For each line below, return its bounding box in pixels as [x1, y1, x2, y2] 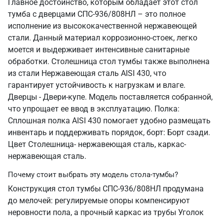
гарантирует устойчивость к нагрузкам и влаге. [8, 80, 185, 90]
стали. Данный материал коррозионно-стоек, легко [8, 33, 197, 42]
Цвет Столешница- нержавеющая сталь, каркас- [8, 140, 186, 149]
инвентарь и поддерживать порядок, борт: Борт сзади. [8, 128, 210, 137]
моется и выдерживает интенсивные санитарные [8, 45, 189, 54]
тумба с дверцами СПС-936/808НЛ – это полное [8, 9, 185, 19]
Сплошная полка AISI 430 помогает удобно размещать [8, 116, 211, 125]
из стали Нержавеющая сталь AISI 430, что [8, 69, 166, 78]
